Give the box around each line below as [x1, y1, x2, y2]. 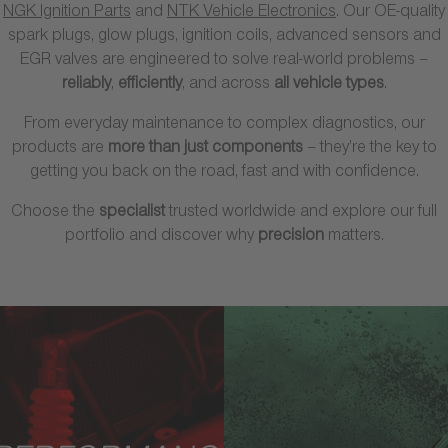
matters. [327, 229, 384, 246]
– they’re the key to [302, 141, 437, 158]
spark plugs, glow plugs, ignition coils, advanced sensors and [7, 29, 441, 46]
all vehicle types [273, 77, 384, 94]
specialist [99, 205, 169, 222]
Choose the [11, 205, 99, 222]
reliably [61, 77, 111, 94]
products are [11, 141, 108, 158]
